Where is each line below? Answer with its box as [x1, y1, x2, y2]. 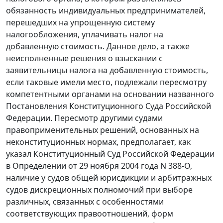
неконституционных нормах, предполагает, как [6, 136, 191, 148]
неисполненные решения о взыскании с [6, 53, 163, 64]
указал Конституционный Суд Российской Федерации [6, 148, 215, 160]
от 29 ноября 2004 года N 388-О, [66, 160, 192, 172]
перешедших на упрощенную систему [6, 17, 155, 28]
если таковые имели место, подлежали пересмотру [6, 77, 207, 88]
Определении [12, 160, 66, 172]
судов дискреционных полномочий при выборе [6, 184, 193, 196]
